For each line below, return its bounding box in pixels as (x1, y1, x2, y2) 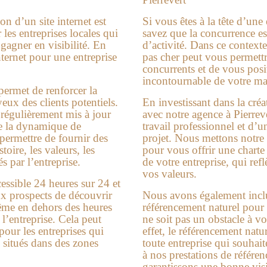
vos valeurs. (142, 167, 197, 181)
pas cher (142, 51, 179, 64)
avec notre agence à (142, 108, 234, 121)
